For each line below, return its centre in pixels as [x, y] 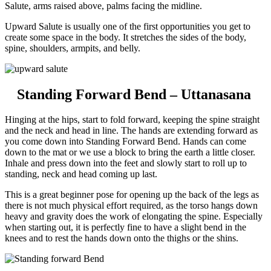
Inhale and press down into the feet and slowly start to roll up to [126, 163]
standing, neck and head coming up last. [81, 174]
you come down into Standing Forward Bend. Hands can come [126, 142]
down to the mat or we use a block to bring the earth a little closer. [130, 152]
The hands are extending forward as [189, 131]
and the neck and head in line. [63, 131]
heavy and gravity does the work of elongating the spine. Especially [134, 217]
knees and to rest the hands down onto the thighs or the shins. [122, 238]
